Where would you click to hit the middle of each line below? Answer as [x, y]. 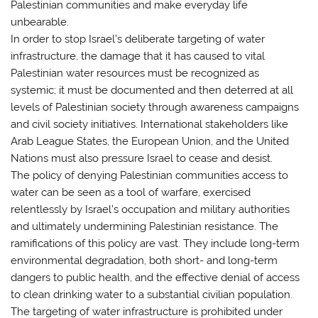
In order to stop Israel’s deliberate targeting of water [138, 39]
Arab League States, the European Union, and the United [150, 142]
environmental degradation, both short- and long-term [144, 261]
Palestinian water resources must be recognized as [135, 73]
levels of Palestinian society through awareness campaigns [155, 108]
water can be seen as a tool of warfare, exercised [131, 193]
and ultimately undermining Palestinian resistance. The [145, 227]
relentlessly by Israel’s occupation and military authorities [150, 210]
